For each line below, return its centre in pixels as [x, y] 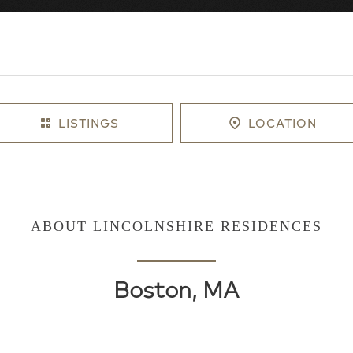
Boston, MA [176, 288]
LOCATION [282, 123]
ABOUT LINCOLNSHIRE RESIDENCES [176, 226]
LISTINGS [89, 123]
